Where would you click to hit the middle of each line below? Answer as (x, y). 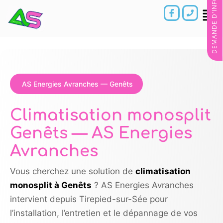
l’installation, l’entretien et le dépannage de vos (104, 213)
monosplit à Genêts (51, 185)
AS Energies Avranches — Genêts (77, 84)
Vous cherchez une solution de (73, 171)
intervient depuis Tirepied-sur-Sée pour (89, 199)
